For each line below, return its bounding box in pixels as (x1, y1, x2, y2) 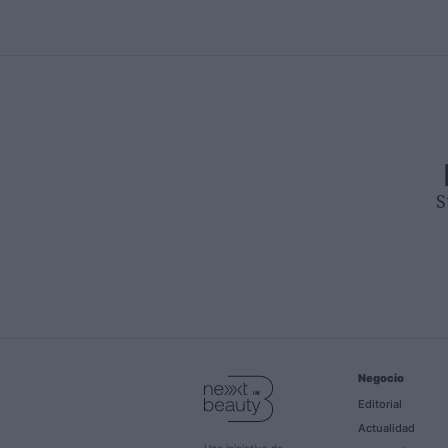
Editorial (357, 396, 402, 411)
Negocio (357, 370, 404, 385)
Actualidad (357, 420, 415, 435)
